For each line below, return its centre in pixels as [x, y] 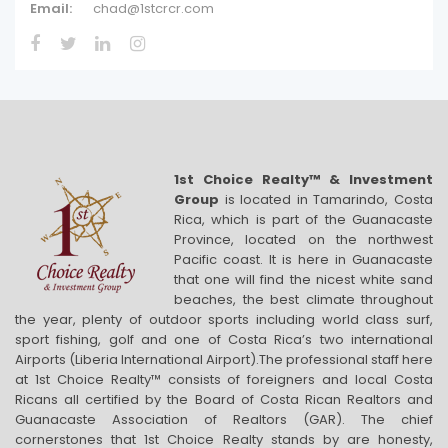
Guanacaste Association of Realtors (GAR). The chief [224, 419]
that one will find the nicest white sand [303, 279]
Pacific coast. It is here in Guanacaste [303, 259]
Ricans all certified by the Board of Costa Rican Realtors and [224, 399]
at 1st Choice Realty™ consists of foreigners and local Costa [224, 379]
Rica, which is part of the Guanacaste [303, 219]
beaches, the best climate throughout [303, 299]
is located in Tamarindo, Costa [329, 199]
